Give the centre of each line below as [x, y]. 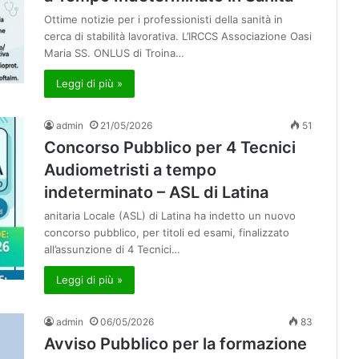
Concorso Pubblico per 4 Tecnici [170, 148]
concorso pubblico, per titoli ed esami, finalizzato [167, 233]
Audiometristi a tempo [130, 170]
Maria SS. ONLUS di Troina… [114, 53]
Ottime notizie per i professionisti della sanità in [163, 20]
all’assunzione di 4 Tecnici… [112, 250]
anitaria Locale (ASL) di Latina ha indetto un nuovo [170, 216]
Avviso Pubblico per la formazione [175, 344]
